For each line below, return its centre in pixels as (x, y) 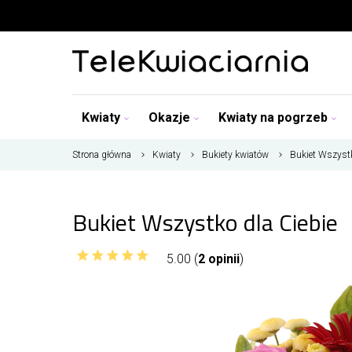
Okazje (169, 117)
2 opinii (219, 258)
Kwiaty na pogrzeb (273, 117)
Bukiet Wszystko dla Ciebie (205, 222)
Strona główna (102, 155)
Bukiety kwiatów (235, 155)
